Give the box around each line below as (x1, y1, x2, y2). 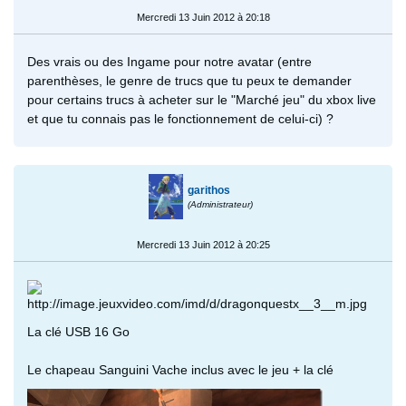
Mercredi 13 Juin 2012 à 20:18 (136, 11, 270, 23)
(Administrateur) (188, 198, 254, 209)
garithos (188, 183, 231, 197)
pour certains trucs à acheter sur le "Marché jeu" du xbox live (27, 92, 376, 107)
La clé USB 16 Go (27, 324, 130, 339)
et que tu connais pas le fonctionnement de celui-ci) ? (27, 111, 333, 126)
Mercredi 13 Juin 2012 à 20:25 (136, 238, 270, 250)
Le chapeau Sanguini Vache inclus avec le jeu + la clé (27, 362, 333, 377)
